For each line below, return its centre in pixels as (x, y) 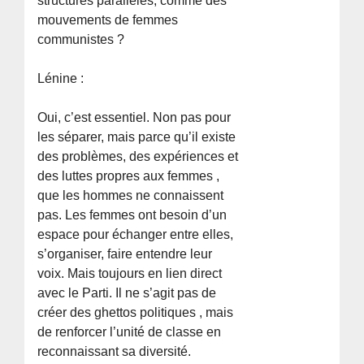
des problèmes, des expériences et (138, 156)
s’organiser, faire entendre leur (125, 253)
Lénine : (61, 78)
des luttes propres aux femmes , (129, 175)
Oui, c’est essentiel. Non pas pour (134, 117)
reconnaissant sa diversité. (115, 351)
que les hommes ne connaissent (131, 195)
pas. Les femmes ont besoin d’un (132, 214)
